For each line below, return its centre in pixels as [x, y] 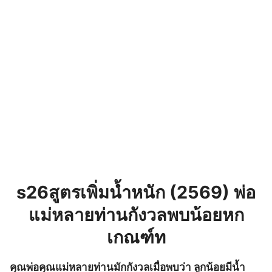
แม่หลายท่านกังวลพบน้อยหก [136, 214]
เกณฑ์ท [136, 237]
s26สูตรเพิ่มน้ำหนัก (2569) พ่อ [136, 192]
